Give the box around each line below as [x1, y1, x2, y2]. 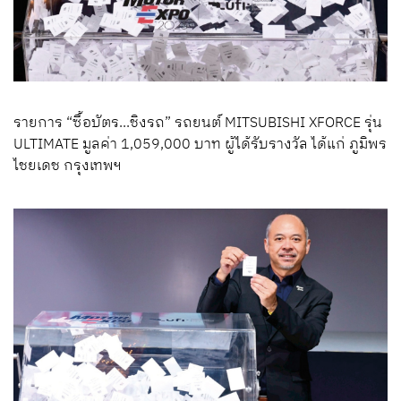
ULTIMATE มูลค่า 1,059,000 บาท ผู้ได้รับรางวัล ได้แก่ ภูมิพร [13, 132, 387, 157]
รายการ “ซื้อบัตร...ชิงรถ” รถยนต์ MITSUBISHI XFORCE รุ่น [13, 110, 382, 135]
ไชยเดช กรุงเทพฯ [13, 153, 122, 178]
